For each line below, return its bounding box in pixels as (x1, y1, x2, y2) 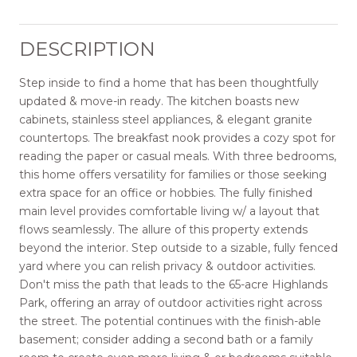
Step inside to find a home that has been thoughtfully (19, 75, 319, 90)
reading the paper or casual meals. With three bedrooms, (19, 148, 336, 163)
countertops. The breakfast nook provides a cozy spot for (19, 130, 335, 145)
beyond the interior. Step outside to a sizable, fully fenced (19, 240, 338, 255)
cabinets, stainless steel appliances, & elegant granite (19, 112, 312, 127)
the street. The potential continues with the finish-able (19, 313, 321, 328)
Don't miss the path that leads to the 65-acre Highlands (19, 277, 328, 292)
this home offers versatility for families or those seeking (19, 167, 327, 182)
